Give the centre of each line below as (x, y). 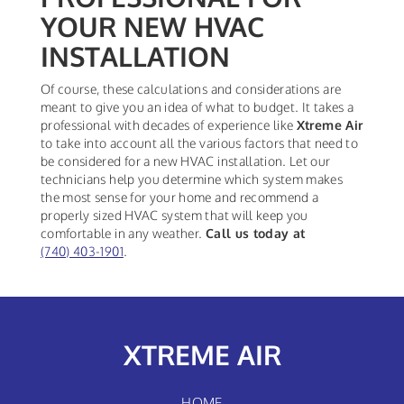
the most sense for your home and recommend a (180, 197)
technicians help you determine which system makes (192, 179)
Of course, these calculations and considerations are (191, 89)
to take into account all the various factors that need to (199, 143)
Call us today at (255, 234)
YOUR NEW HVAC (152, 27)
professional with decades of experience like (169, 125)
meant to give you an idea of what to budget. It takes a (197, 107)
